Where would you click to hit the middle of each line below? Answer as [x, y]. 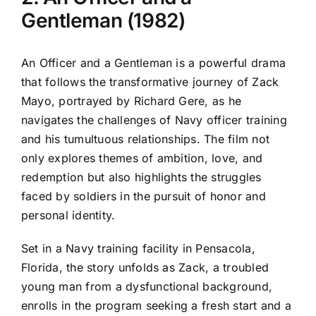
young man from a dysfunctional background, [147, 287]
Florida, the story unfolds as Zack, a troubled [145, 268]
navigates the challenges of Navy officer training [154, 120]
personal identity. [68, 215]
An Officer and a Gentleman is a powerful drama [154, 63]
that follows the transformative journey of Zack [150, 82]
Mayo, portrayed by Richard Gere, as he [132, 101]
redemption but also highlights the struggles [141, 177]
